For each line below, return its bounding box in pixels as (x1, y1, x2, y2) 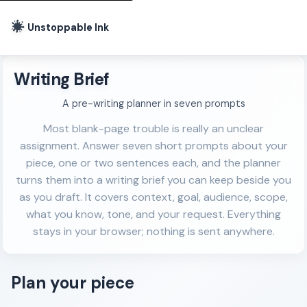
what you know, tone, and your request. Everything (26, 207, 281, 221)
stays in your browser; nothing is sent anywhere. (32, 224, 275, 238)
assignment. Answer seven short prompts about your (19, 138, 288, 153)
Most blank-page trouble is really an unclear (43, 121, 264, 136)
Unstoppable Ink (27, 21, 109, 34)
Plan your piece (11, 272, 134, 293)
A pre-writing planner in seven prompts (62, 97, 245, 110)
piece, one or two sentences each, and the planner (26, 156, 281, 170)
